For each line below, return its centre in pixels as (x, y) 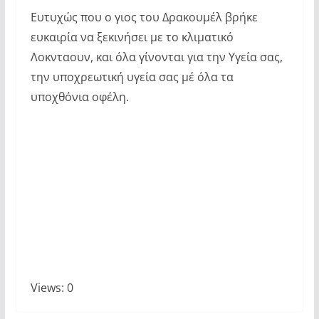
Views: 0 (52, 288)
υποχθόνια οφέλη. (79, 97)
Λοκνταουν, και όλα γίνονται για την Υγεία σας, (156, 57)
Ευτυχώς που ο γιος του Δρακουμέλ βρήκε (144, 17)
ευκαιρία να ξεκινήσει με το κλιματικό (132, 37)
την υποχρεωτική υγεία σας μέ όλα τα (132, 77)
